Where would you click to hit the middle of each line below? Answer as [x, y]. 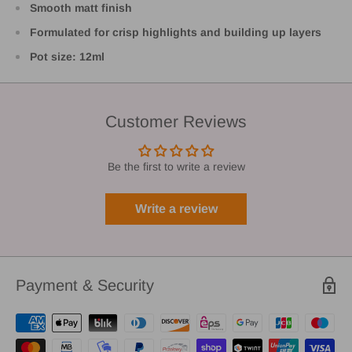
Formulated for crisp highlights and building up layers [176, 32]
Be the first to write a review [176, 166]
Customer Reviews [176, 121]
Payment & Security [85, 285]
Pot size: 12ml [67, 56]
